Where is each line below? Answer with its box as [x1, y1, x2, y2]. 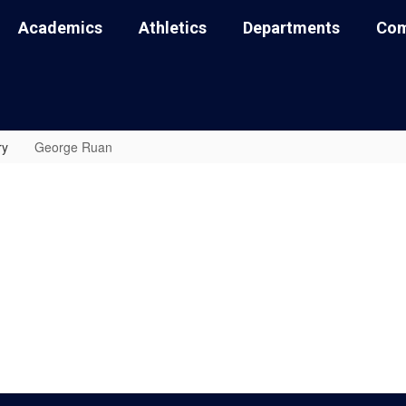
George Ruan [34, 138, 112, 156]
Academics [18, 17, 102, 37]
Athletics [139, 17, 207, 37]
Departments [243, 17, 340, 37]
